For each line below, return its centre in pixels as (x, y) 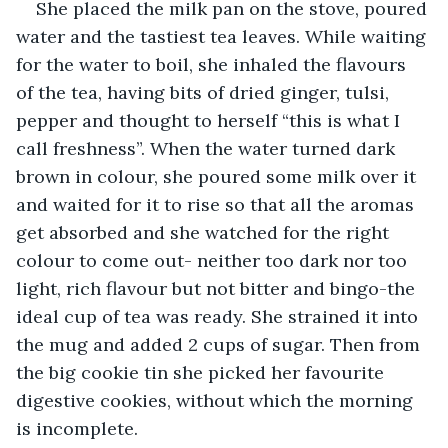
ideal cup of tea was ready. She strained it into (219, 316)
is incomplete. (77, 428)
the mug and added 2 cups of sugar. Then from (220, 344)
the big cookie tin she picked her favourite (202, 372)
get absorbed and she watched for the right (205, 232)
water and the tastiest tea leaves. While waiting (223, 36)
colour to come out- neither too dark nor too (214, 260)
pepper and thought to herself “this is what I (210, 120)
